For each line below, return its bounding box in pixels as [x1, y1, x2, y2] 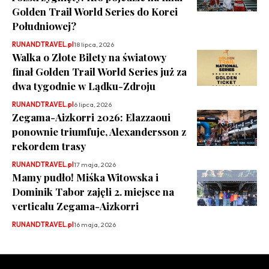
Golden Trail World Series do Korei [12, 4, 178, 18]
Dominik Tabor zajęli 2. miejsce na [12, 184, 174, 198]
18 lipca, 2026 [74, 40, 114, 49]
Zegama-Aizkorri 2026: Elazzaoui [12, 110, 171, 124]
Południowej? [12, 19, 76, 32]
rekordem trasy [12, 139, 86, 153]
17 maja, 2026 [74, 160, 116, 169]
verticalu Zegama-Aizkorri [12, 199, 139, 213]
